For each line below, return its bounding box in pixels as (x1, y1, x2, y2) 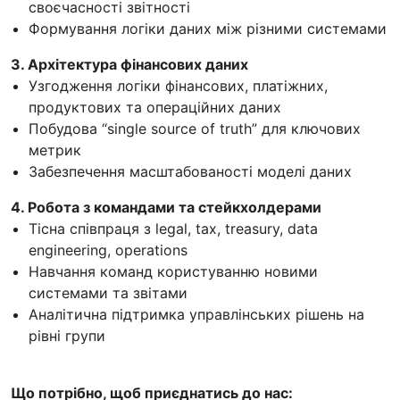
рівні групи (29, 326, 105, 345)
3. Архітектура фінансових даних (11, 54, 248, 73)
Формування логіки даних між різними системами (29, 19, 387, 37)
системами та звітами (29, 283, 187, 302)
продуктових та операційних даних (29, 97, 281, 116)
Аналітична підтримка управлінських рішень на (29, 304, 364, 323)
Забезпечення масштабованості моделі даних (29, 162, 352, 180)
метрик (29, 140, 81, 159)
